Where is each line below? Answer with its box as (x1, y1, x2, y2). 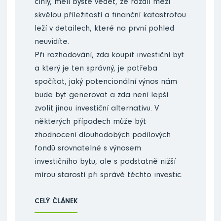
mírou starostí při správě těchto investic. (35, 172, 183, 181)
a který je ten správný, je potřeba (35, 65, 158, 74)
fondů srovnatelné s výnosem (35, 145, 142, 154)
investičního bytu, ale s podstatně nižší (35, 158, 176, 167)
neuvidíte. (35, 38, 70, 47)
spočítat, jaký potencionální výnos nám (35, 78, 178, 87)
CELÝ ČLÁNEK (35, 198, 78, 206)
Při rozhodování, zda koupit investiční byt (35, 52, 184, 61)
